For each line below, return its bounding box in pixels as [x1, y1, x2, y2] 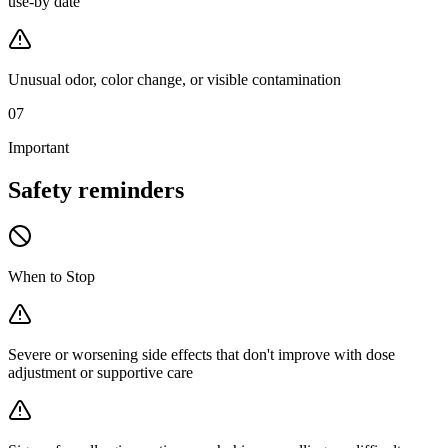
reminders [78, 176, 184, 203]
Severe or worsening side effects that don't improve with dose [8, 345, 395, 363]
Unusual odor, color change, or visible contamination [8, 70, 341, 88]
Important [8, 138, 69, 156]
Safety [8, 176, 72, 203]
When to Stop [8, 267, 95, 285]
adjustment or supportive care [8, 363, 193, 381]
